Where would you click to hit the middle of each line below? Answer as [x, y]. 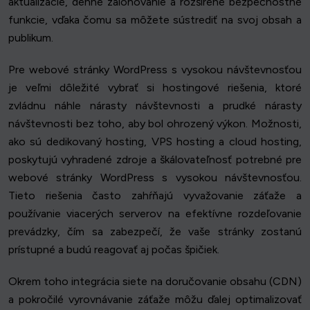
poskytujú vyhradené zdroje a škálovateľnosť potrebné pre [155, 160]
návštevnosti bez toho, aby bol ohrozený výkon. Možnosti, [155, 124]
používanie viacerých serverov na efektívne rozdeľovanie [155, 214]
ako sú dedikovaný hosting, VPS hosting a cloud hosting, [155, 142]
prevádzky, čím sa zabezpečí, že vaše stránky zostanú [155, 232]
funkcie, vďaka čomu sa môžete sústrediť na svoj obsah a [155, 20]
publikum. [31, 38]
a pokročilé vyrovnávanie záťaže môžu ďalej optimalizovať [155, 300]
